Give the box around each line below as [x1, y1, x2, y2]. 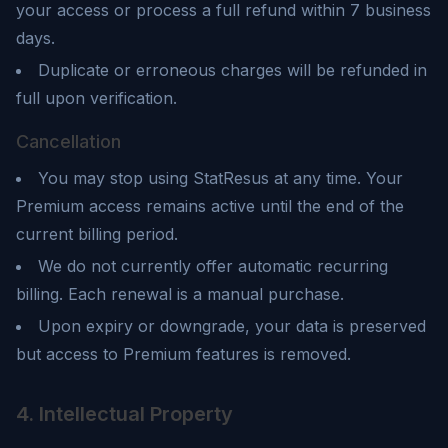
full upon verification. [16, 88, 177, 108]
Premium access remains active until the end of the [16, 196, 404, 216]
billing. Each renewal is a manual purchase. [16, 284, 344, 304]
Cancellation [16, 131, 121, 152]
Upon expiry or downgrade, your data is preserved [38, 316, 426, 336]
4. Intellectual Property [16, 402, 233, 426]
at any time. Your [269, 168, 403, 188]
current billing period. [16, 224, 178, 244]
